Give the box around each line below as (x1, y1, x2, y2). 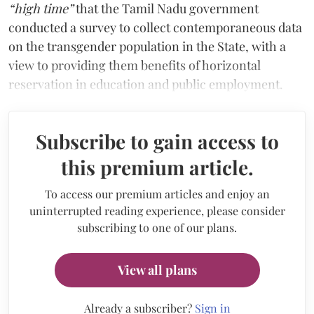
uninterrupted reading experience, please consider (29, 203, 285, 218)
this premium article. (60, 153, 254, 180)
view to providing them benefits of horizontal (8, 56, 261, 74)
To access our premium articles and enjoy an (44, 186, 270, 201)
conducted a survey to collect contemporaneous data (8, 18, 302, 36)
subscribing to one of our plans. (77, 219, 237, 235)
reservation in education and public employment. (8, 75, 283, 93)
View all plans (117, 261, 197, 278)
